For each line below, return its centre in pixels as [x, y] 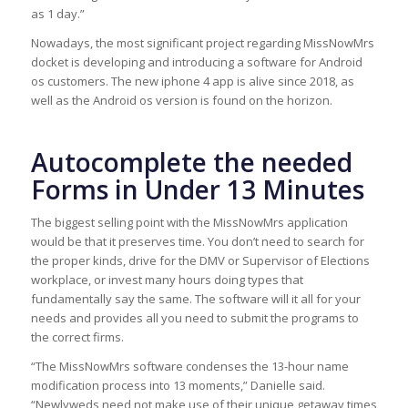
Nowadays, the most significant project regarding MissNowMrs [202, 42]
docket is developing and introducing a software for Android [196, 61]
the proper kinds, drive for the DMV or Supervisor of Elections [200, 260]
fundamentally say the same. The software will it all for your [195, 298]
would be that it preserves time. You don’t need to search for [197, 241]
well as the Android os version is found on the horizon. [181, 100]
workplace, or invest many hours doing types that [167, 279]
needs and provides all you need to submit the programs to [194, 317]
